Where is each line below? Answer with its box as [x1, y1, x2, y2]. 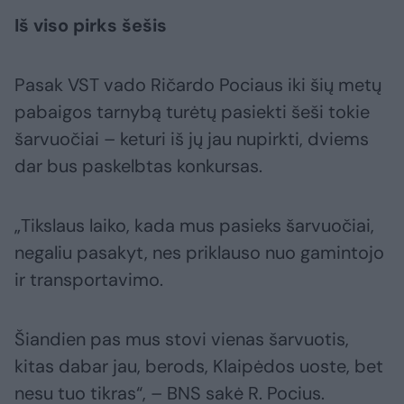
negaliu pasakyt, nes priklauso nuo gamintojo [14, 241, 384, 265]
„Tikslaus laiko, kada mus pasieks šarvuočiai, [14, 214, 374, 238]
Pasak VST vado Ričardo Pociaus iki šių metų [14, 73, 381, 97]
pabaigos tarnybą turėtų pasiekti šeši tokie [14, 100, 370, 124]
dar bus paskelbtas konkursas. [14, 154, 262, 179]
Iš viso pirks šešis [14, 14, 167, 38]
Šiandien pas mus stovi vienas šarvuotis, [14, 327, 349, 352]
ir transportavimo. [14, 268, 163, 292]
